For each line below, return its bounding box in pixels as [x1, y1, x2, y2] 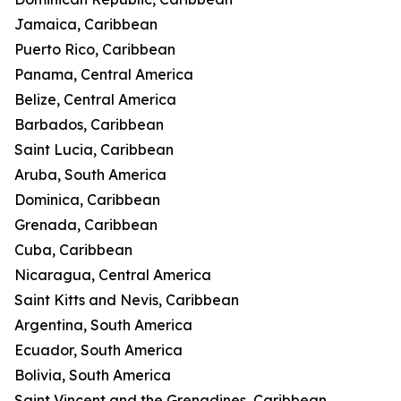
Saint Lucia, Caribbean [14, 141, 174, 159]
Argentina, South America [14, 316, 192, 335]
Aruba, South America [14, 166, 166, 184]
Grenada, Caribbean [14, 216, 158, 235]
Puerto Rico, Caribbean [14, 40, 175, 59]
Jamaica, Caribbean [14, 15, 158, 34]
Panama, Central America [14, 65, 193, 84]
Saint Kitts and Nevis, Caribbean [14, 291, 239, 310]
